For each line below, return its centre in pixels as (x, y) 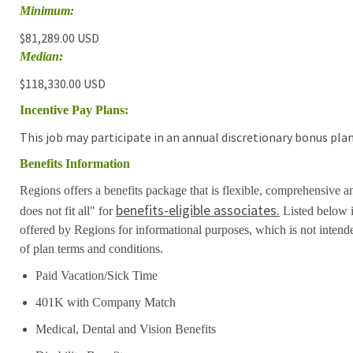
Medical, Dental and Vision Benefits (125, 329)
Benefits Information (74, 163)
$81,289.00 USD (59, 37)
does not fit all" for (67, 210)
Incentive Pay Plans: (74, 110)
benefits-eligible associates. (197, 210)
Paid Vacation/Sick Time (96, 275)
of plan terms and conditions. (91, 248)
